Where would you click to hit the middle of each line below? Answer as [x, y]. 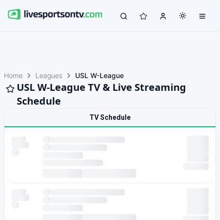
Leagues [49, 75]
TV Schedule [110, 117]
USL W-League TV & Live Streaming [101, 87]
